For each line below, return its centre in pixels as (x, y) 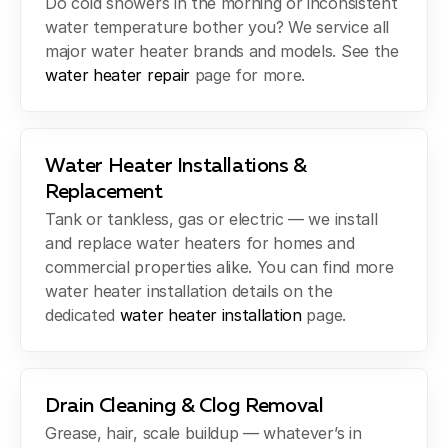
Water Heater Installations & (176, 165)
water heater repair (117, 74)
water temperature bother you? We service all (217, 26)
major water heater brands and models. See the (222, 50)
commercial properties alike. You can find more (219, 266)
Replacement (104, 191)
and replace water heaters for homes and (200, 242)
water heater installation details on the (189, 290)
